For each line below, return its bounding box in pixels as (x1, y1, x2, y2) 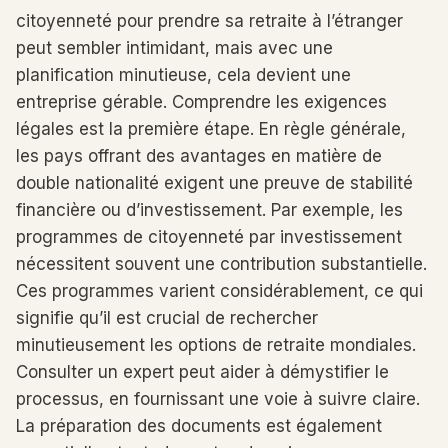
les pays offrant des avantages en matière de (16, 146, 382, 166)
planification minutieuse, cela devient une (16, 65, 351, 85)
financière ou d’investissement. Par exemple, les (16, 200, 403, 220)
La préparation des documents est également (16, 416, 382, 436)
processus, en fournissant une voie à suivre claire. (16, 389, 420, 409)
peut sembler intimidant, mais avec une (16, 38, 333, 58)
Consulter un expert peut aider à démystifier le (16, 362, 389, 382)
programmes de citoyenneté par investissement (16, 227, 402, 247)
